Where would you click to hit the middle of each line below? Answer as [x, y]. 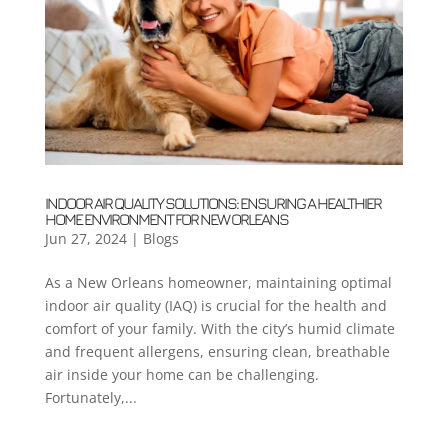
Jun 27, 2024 [85, 239]
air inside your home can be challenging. [181, 375]
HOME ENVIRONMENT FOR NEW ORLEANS [166, 219]
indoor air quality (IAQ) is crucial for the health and [215, 306]
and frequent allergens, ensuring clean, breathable [217, 352]
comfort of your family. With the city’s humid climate [219, 329]
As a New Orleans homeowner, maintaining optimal [218, 283]
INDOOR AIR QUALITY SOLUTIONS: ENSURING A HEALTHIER [212, 203]
